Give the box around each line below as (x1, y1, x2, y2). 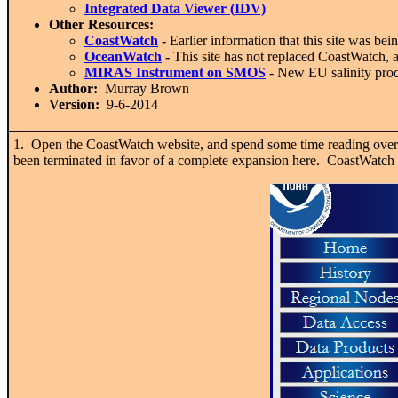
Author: (49, 80, 98, 96)
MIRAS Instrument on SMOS (84, 64, 266, 80)
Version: (49, 96, 99, 112)
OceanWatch (84, 48, 162, 64)
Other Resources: (49, 16, 154, 32)
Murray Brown (98, 80, 189, 96)
